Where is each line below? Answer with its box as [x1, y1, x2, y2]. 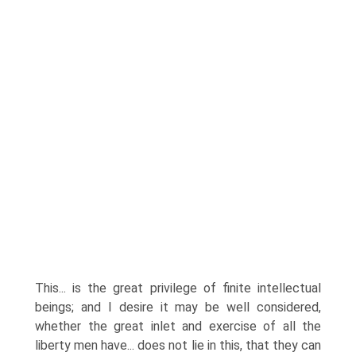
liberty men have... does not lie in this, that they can [35, 338, 321, 353]
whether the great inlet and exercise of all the [35, 319, 321, 334]
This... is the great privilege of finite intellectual [35, 281, 321, 296]
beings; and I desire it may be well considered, [35, 300, 321, 315]
